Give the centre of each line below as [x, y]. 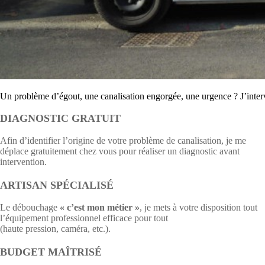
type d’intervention [206, 218]
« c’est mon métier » [100, 207]
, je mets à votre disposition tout [198, 207]
